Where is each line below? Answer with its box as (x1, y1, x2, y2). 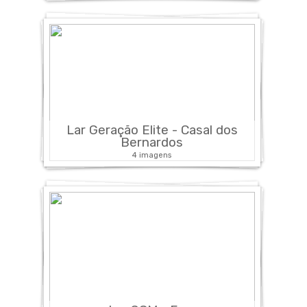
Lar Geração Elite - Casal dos (66, 122, 238, 138)
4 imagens (132, 149, 171, 160)
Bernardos (121, 134, 183, 150)
